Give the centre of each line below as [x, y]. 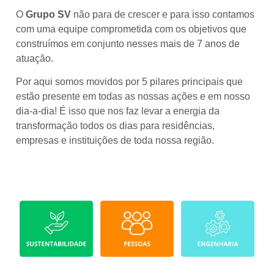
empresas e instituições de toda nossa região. [115, 141]
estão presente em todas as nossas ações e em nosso [133, 97]
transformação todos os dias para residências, [115, 126]
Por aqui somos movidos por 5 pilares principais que [129, 82]
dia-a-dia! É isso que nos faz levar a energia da [118, 111]
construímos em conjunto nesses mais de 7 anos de [128, 43]
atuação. [35, 58]
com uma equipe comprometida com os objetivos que [131, 29]
